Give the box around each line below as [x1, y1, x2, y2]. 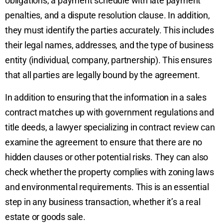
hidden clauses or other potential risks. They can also [5, 151, 209, 162]
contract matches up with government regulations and [5, 107, 214, 117]
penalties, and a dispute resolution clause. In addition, [5, 10, 210, 21]
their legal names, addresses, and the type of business [5, 40, 214, 51]
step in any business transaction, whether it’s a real [5, 196, 201, 207]
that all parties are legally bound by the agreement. [5, 70, 200, 81]
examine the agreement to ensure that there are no [5, 136, 203, 147]
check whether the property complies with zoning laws [5, 166, 214, 177]
